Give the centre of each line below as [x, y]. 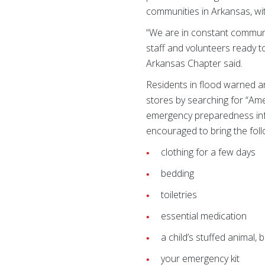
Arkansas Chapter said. [195, 63]
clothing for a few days [209, 152]
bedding [178, 173]
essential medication [204, 216]
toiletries [179, 195]
